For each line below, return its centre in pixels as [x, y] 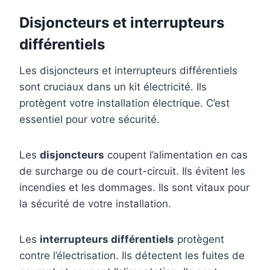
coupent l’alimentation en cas [176, 155]
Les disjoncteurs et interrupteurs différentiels [128, 71]
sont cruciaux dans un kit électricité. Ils [113, 87]
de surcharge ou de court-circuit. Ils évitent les [132, 171]
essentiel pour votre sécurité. [89, 120]
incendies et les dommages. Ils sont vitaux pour [134, 188]
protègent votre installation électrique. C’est [124, 103]
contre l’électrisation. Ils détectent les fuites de [132, 256]
